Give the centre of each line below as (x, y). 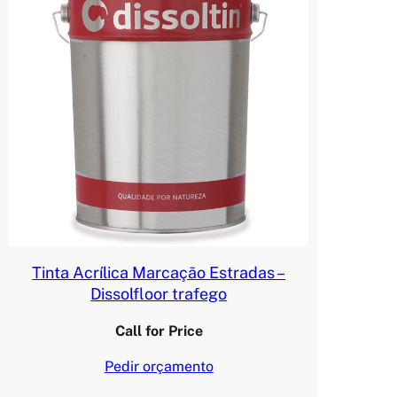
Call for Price (159, 331)
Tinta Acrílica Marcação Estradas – (159, 273)
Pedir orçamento (159, 367)
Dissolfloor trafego (159, 294)
